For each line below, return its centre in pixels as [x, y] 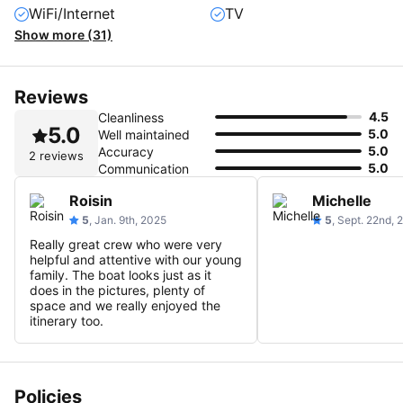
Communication [143, 168]
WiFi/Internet [72, 13]
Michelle [342, 200]
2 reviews [56, 155]
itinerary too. [67, 320]
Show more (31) [63, 34]
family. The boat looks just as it [121, 274]
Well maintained [144, 134]
